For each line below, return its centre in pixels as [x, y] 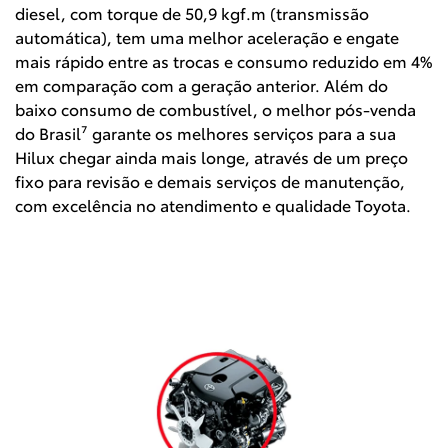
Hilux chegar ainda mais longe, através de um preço [211, 157]
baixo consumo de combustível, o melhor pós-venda [215, 109]
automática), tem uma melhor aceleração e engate [207, 37]
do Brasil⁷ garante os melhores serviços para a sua [205, 133]
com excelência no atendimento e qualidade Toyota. [213, 205]
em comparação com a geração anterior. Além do [201, 85]
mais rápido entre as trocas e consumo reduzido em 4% [223, 61]
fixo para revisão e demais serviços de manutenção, [210, 181]
